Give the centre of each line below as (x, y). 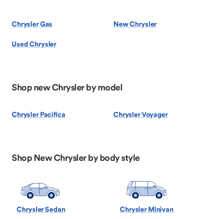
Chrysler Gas (32, 24)
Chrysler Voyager (141, 114)
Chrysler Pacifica (39, 114)
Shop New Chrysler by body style (76, 158)
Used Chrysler (34, 44)
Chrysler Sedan (41, 209)
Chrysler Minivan (147, 209)
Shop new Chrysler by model (67, 87)
